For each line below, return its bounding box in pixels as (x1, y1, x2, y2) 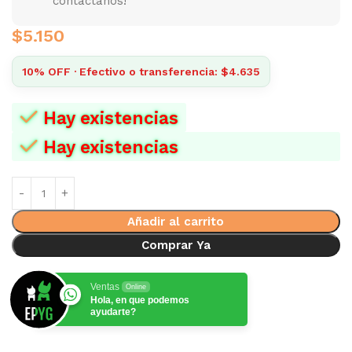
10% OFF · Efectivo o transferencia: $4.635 (22, 65, 260, 79)
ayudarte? (90, 306, 136, 318)
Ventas (90, 281, 119, 293)
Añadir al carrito (127, 214, 225, 229)
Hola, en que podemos (90, 295, 189, 306)
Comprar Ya (141, 238, 211, 253)
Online (126, 283, 146, 291)
